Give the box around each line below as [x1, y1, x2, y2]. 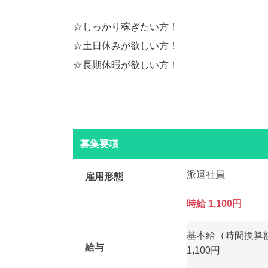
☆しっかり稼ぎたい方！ [73, 21, 178, 32]
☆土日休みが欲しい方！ [73, 40, 178, 51]
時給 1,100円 [187, 198, 242, 209]
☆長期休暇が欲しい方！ [73, 59, 178, 70]
